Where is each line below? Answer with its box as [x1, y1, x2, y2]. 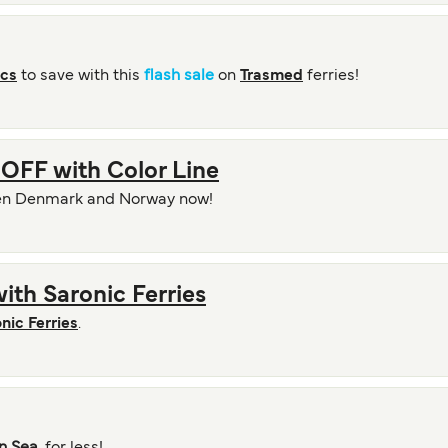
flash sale [144, 69, 214, 83]
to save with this [17, 69, 144, 83]
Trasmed [240, 69, 303, 83]
